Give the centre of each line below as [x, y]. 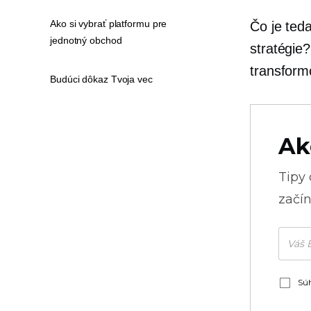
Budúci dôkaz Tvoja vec [101, 79]
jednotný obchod [86, 40]
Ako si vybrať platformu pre [109, 24]
